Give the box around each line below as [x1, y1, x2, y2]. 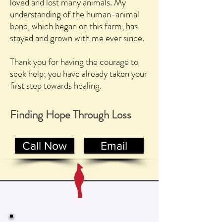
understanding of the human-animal [10, 7, 139, 21]
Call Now [22, 140, 67, 152]
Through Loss [73, 107, 131, 123]
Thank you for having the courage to [10, 55, 138, 68]
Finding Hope [10, 107, 73, 123]
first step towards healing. [10, 79, 102, 92]
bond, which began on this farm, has [10, 19, 138, 33]
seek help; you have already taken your [10, 67, 147, 80]
